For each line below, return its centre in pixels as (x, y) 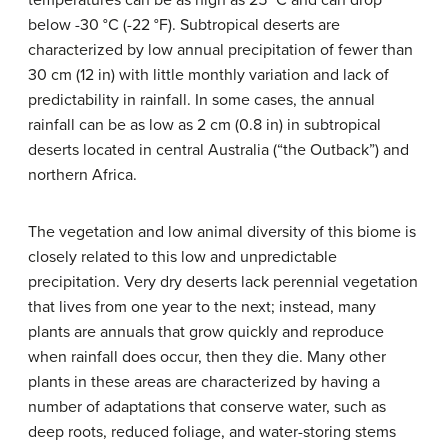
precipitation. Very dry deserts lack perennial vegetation (223, 282)
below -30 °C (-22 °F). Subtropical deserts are (184, 25)
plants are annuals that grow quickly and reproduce (206, 332)
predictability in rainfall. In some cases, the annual (201, 100)
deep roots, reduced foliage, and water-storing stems (212, 432)
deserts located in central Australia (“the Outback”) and (218, 150)
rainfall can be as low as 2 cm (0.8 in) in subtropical (204, 125)
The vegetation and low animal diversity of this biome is (222, 232)
